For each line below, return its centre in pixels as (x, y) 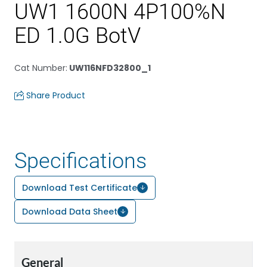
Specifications (80, 161)
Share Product (56, 95)
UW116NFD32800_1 (109, 68)
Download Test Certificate (80, 188)
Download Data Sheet (70, 212)
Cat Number (40, 68)
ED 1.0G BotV (77, 36)
